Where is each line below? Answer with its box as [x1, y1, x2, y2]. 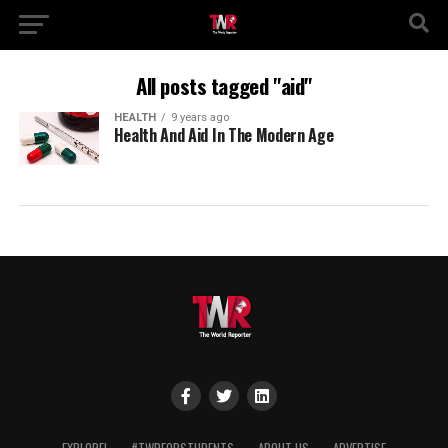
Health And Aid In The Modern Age [113, 123, 334, 147]
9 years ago [170, 111, 229, 124]
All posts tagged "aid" [136, 70, 312, 101]
